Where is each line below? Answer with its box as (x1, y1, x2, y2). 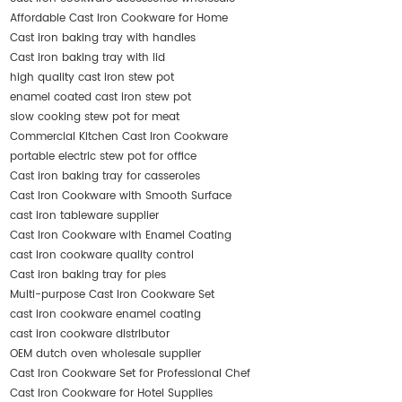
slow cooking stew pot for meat (10, 109, 180, 127)
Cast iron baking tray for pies (10, 267, 167, 284)
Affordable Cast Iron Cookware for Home (10, 10, 229, 28)
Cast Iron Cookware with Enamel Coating (10, 227, 232, 245)
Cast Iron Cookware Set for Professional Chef (10, 365, 251, 383)
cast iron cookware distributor (10, 326, 170, 344)
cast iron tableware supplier (10, 207, 160, 225)
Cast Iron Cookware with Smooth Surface (10, 188, 232, 205)
